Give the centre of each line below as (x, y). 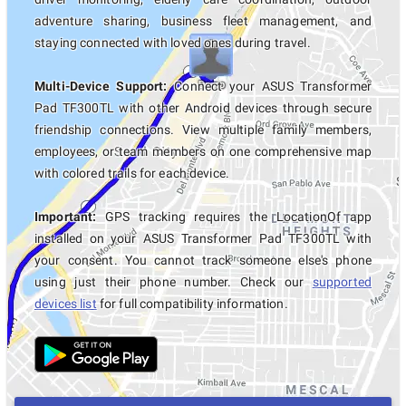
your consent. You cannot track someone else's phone (203, 260)
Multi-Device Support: (101, 86)
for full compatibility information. (192, 304)
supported (342, 282)
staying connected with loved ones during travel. (173, 43)
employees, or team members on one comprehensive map (203, 151)
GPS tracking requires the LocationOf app (234, 217)
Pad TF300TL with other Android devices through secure (203, 108)
